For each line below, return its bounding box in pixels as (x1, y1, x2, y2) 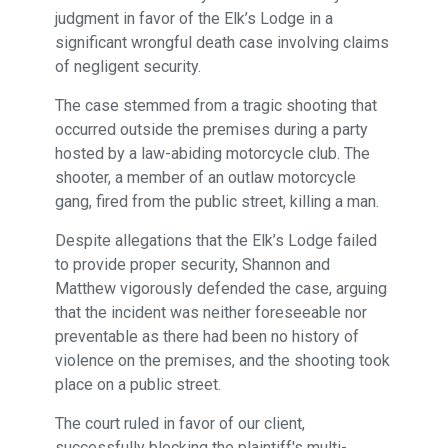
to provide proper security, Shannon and (54, 255, 330, 274)
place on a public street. (54, 375, 221, 394)
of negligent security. (54, 57, 201, 76)
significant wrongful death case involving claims (54, 33, 389, 52)
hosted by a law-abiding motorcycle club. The (54, 144, 370, 163)
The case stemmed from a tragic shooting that (54, 96, 377, 115)
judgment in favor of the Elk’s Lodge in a (54, 9, 333, 28)
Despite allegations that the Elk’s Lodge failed (54, 231, 377, 250)
